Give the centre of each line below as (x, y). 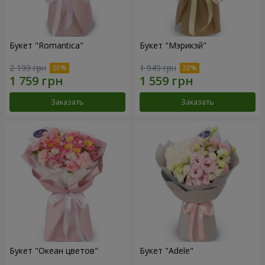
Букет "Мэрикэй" (173, 45)
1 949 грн (158, 68)
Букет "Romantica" (46, 45)
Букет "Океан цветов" (54, 251)
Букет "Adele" (179, 251)
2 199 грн (28, 68)
